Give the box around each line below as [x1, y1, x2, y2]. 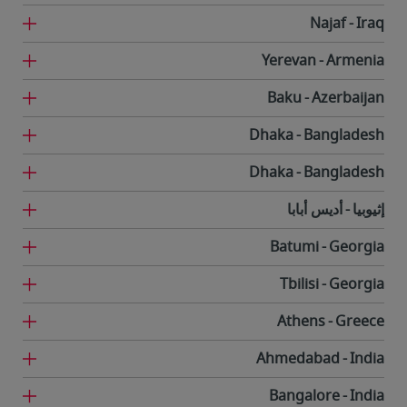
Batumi [270, 236, 319, 258]
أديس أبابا [287, 199, 342, 221]
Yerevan [262, 50, 316, 72]
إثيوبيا [352, 199, 384, 221]
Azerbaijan [312, 87, 384, 109]
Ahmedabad [256, 348, 340, 370]
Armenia [326, 50, 384, 72]
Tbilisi [280, 273, 319, 295]
